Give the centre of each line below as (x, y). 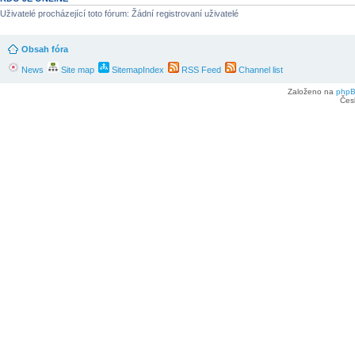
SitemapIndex (137, 70)
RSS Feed (200, 70)
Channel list (260, 70)
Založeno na (312, 92)
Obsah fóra (45, 50)
